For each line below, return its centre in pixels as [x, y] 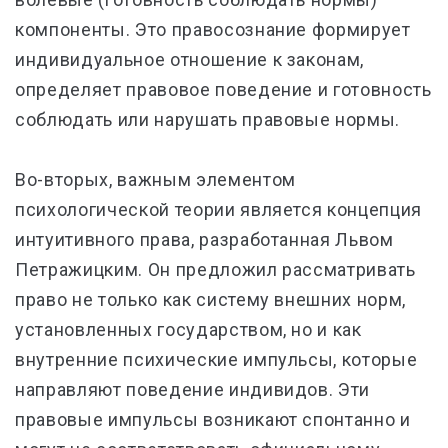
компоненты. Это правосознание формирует [213, 29]
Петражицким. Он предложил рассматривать [215, 269]
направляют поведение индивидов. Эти [193, 389]
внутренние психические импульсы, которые [216, 359]
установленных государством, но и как [188, 329]
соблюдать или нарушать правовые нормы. [208, 119]
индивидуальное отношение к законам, [190, 59]
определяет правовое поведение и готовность [223, 89]
